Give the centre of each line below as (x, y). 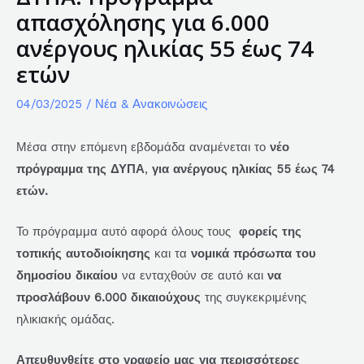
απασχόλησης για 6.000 (143, 22)
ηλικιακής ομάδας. (67, 320)
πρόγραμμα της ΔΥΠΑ (80, 169)
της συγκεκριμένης (253, 298)
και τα (171, 254)
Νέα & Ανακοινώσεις (151, 104)
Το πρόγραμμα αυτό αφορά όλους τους (128, 232)
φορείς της (270, 232)
